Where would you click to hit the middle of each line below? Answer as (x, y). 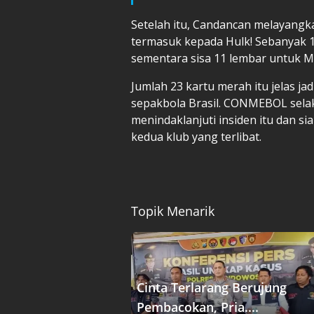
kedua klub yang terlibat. (196, 136)
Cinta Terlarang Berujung (212, 287)
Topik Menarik (173, 211)
